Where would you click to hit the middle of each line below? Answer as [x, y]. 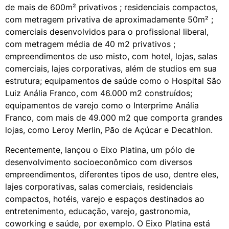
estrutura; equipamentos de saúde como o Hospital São [113, 81]
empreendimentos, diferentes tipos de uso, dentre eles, [112, 174]
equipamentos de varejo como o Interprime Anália [102, 106]
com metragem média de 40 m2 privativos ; [90, 44]
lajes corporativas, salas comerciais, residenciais [99, 186]
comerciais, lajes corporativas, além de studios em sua [111, 69]
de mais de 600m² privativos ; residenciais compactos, [111, 7]
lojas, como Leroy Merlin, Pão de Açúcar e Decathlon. [109, 130]
